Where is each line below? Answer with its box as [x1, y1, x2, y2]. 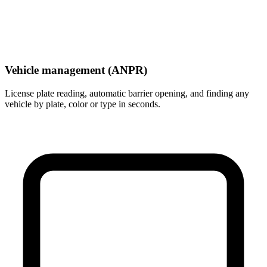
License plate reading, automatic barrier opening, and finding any [5, 88, 249, 98]
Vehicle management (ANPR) [5, 63, 147, 76]
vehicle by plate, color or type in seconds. [5, 98, 160, 109]
